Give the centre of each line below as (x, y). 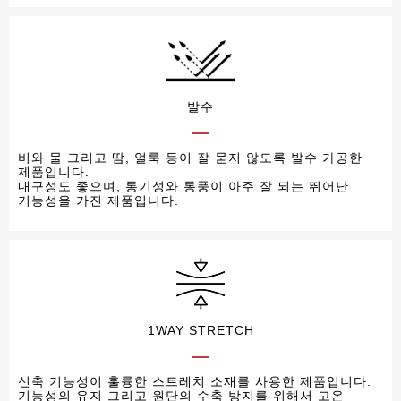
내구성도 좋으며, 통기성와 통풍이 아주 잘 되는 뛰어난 (183, 187)
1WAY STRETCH (200, 331)
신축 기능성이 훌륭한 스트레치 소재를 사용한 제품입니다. (195, 382)
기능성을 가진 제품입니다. (98, 201)
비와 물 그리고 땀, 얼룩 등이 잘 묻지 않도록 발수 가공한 (190, 158)
